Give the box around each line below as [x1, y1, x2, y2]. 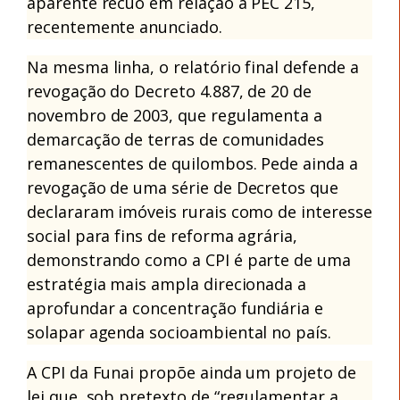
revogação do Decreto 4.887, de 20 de [27, 79, 312, 102]
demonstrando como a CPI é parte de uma [27, 248, 351, 271]
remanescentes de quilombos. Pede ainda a [27, 152, 358, 174]
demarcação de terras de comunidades [27, 128, 325, 150]
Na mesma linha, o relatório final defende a [27, 55, 359, 78]
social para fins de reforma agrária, [27, 224, 298, 246]
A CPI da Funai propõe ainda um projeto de [27, 361, 356, 383]
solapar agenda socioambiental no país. [27, 321, 331, 343]
